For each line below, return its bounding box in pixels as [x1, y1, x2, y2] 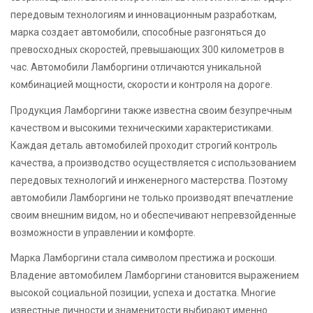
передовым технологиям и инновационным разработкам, [10, 9, 277, 21]
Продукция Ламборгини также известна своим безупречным [10, 104, 292, 116]
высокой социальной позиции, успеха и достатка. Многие [10, 286, 276, 298]
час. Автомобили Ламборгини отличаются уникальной [10, 61, 261, 73]
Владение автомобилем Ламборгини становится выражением [10, 269, 299, 281]
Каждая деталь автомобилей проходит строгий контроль [10, 139, 277, 151]
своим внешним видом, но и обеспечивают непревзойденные [10, 209, 296, 221]
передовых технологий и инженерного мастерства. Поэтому [10, 174, 288, 186]
